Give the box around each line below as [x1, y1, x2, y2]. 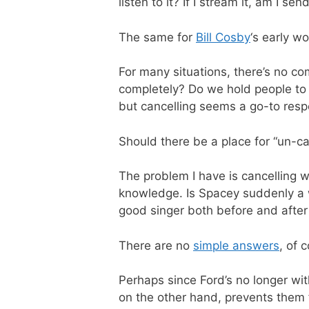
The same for [119, 30, 196, 44]
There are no [119, 238, 193, 252]
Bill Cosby [196, 30, 250, 44]
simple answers [193, 238, 279, 252]
